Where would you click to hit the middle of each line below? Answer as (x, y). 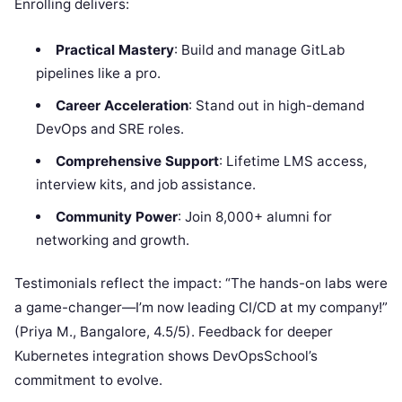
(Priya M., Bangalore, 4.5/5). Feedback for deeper (174, 332)
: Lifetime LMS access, (293, 161)
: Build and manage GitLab (259, 49)
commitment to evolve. (88, 380)
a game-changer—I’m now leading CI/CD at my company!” (201, 308)
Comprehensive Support (137, 161)
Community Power (116, 216)
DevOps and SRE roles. (110, 128)
